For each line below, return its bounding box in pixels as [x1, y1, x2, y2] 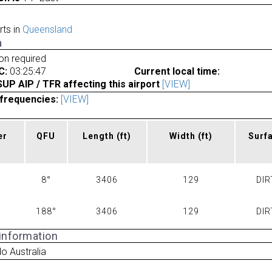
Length [83, 131, 117, 141]
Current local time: [134, 65, 220, 77]
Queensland [22, 24, 72, 36]
